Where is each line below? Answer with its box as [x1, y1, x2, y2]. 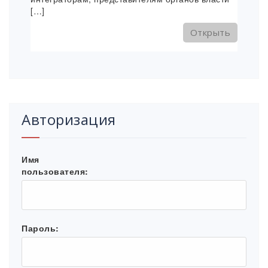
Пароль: [22, 222, 59, 234]
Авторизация [22, 109, 116, 130]
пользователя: [22, 165, 89, 178]
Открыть [190, 26, 230, 39]
